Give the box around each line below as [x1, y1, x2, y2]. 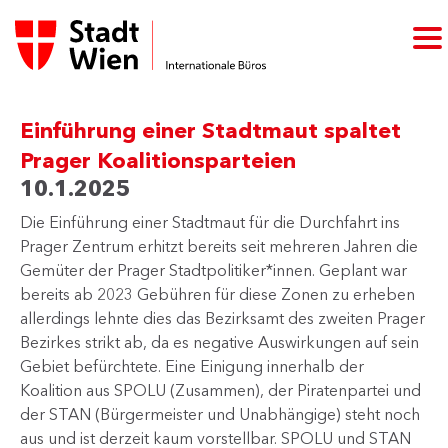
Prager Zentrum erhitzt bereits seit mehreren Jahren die [20, 236, 418, 256]
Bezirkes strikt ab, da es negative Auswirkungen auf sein [20, 332, 419, 352]
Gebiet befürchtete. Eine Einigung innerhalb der [20, 356, 364, 376]
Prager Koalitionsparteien [20, 147, 296, 174]
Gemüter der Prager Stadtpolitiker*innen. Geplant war [20, 260, 407, 280]
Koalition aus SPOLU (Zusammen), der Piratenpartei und [20, 380, 421, 400]
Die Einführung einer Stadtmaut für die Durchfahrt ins [20, 212, 400, 232]
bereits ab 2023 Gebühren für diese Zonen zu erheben [20, 284, 415, 304]
